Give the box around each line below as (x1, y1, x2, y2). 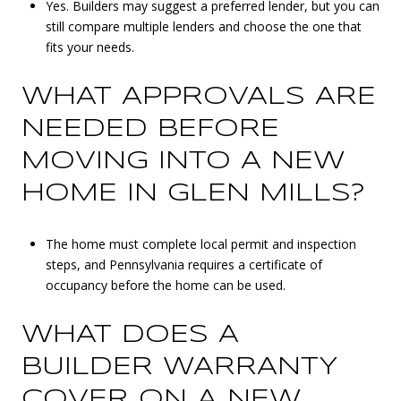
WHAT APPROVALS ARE (21, 84, 376, 109)
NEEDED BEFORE (21, 116, 279, 141)
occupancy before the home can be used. (45, 277, 286, 294)
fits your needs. (45, 38, 134, 56)
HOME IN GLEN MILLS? (21, 181, 365, 206)
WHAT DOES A (21, 322, 239, 347)
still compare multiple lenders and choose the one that (45, 18, 362, 36)
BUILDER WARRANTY (21, 354, 338, 380)
